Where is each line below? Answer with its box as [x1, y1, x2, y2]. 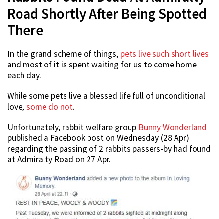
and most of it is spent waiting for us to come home [7, 59, 197, 70]
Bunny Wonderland [138, 122, 207, 133]
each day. [7, 70, 41, 81]
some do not [26, 101, 73, 112]
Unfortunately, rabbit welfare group [7, 122, 138, 133]
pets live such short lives [120, 48, 209, 60]
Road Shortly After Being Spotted [7, 5, 207, 23]
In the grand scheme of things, [7, 48, 120, 60]
